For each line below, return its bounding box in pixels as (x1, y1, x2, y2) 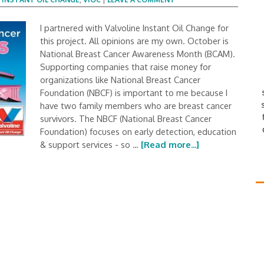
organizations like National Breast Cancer (40, 74, 200, 85)
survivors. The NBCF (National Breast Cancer (40, 113, 212, 124)
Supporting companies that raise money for (40, 61, 211, 72)
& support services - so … (40, 139, 141, 150)
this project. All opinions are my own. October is (40, 35, 229, 46)
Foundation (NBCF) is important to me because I (40, 87, 227, 98)
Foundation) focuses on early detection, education (40, 126, 236, 137)
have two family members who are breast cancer (40, 100, 232, 111)
